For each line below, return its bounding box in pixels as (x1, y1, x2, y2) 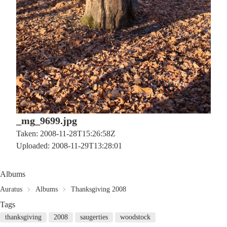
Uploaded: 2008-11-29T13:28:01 (16, 141, 122, 150)
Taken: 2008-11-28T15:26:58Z (16, 129, 116, 138)
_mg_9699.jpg (16, 115, 77, 127)
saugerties (80, 213, 108, 221)
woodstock (120, 213, 150, 221)
